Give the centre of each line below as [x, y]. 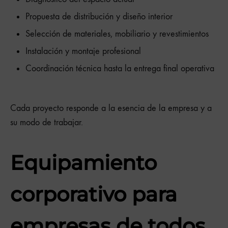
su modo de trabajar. [47, 123]
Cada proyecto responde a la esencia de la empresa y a [111, 108]
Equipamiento [83, 162]
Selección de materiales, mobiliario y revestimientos [117, 34]
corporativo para [94, 194]
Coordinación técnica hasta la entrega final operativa [120, 69]
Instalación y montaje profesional [83, 51]
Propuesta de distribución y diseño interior [99, 17]
